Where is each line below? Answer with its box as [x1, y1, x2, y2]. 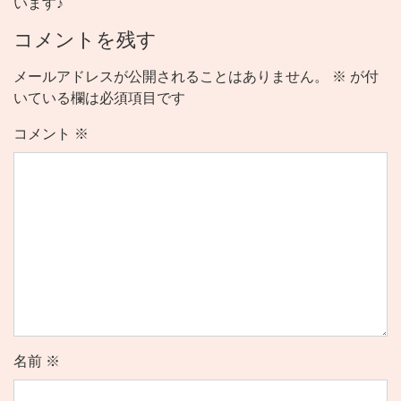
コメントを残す [13, 29, 157, 52]
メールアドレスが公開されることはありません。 [13, 69, 328, 85]
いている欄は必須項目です [13, 90, 185, 107]
